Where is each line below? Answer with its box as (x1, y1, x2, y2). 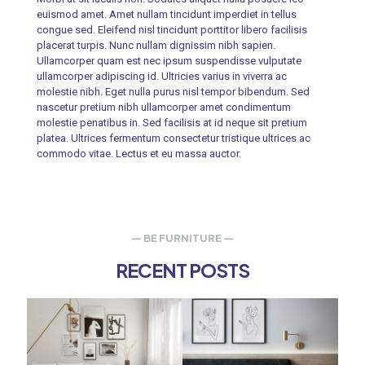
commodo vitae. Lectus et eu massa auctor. (36, 147, 241, 160)
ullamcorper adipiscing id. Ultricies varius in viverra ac (36, 69, 287, 82)
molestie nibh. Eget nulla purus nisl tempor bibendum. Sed (36, 85, 310, 98)
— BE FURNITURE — (131, 231, 234, 244)
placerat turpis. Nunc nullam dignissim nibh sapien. (36, 38, 275, 51)
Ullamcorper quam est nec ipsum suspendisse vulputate (36, 54, 301, 67)
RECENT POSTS (116, 257, 249, 282)
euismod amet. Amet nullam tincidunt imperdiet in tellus (36, 7, 297, 20)
